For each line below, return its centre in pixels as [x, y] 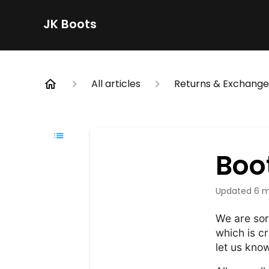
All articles [116, 84]
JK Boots [70, 24]
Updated [237, 191]
